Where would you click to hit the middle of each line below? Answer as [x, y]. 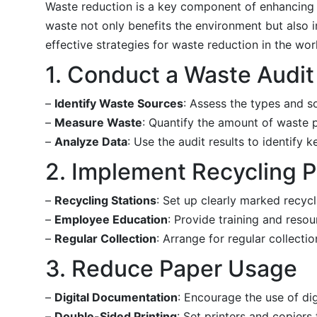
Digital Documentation [116, 297]
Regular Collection [105, 238]
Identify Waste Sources [119, 103]
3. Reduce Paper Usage [171, 268]
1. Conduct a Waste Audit [180, 74]
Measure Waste [98, 122]
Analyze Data [91, 141]
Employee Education [111, 219]
